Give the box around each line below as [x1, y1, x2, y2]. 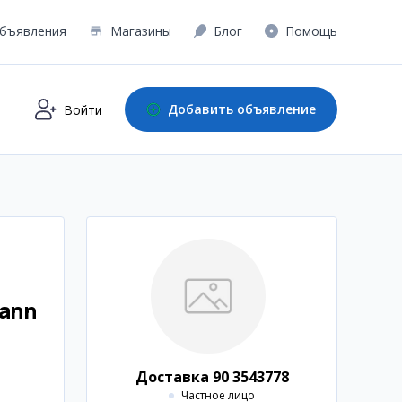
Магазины [109, 22, 171, 39]
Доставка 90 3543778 [135, 367, 289, 388]
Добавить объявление [168, 100, 316, 118]
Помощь [285, 22, 337, 39]
